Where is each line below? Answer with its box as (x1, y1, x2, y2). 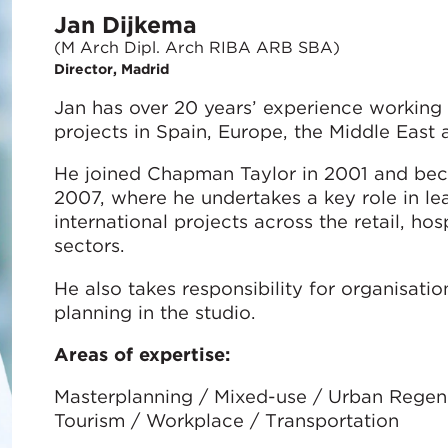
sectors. (53, 234, 124, 257)
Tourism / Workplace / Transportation (53, 409, 399, 432)
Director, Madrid (53, 60, 169, 77)
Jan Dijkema (53, 11, 197, 40)
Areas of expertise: (53, 343, 230, 366)
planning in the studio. (53, 300, 255, 323)
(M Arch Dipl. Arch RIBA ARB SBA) (53, 38, 340, 58)
